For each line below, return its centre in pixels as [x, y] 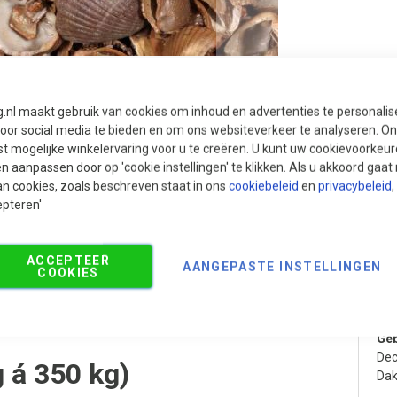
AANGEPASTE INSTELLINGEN [282, 266]
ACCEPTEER [68, 260]
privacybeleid [355, 186]
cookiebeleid [264, 186]
